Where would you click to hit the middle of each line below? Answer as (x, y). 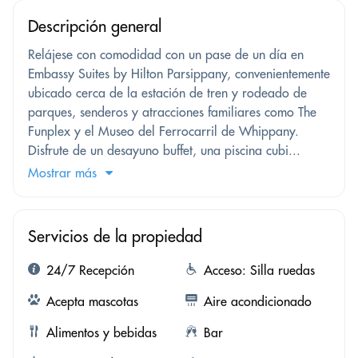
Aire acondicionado (257, 302)
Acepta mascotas (92, 302)
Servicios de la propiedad (115, 237)
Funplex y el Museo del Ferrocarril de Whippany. (163, 131)
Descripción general (95, 26)
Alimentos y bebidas (101, 333)
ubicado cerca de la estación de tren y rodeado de (167, 93)
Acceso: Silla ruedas (259, 270)
